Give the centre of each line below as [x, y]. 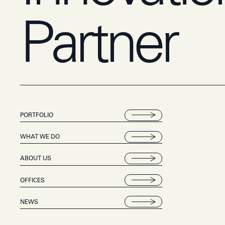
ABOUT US [36, 158]
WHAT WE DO [40, 137]
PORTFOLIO [37, 115]
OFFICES [32, 180]
